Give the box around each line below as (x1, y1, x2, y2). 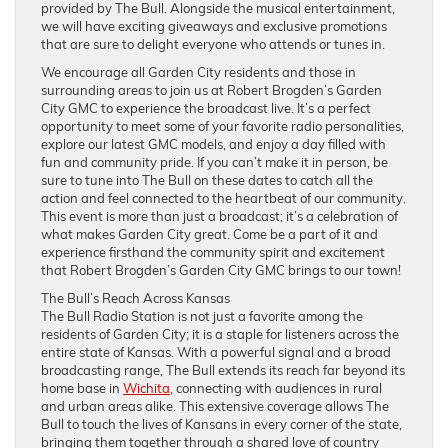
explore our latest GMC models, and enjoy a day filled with (41, 135, 386, 152)
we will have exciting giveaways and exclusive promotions (41, 17, 387, 34)
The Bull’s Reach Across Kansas (41, 289, 230, 306)
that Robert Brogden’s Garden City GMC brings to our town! (41, 261, 401, 278)
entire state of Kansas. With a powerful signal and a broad (41, 343, 391, 360)
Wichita (123, 379, 170, 396)
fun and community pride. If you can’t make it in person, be (41, 153, 388, 170)
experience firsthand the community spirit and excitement (41, 243, 385, 260)
